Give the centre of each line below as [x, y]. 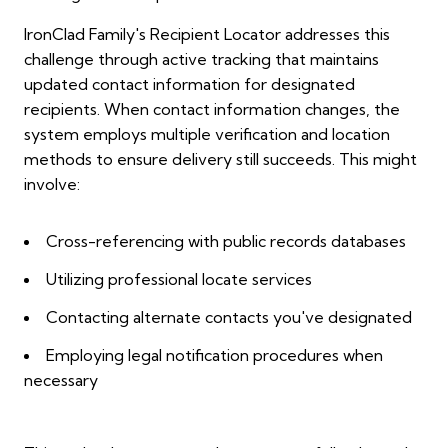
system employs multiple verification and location [207, 134]
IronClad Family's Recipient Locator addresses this [207, 34]
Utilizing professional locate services [179, 279]
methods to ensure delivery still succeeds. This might [220, 159]
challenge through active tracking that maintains [201, 59]
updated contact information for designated [189, 84]
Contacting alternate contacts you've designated [229, 317]
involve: [52, 184]
